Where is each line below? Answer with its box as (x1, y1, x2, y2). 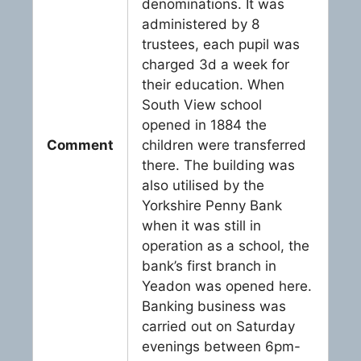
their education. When (142, 76, 284, 93)
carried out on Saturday (142, 317, 295, 334)
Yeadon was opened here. (142, 277, 312, 294)
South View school (142, 96, 262, 113)
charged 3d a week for (142, 56, 289, 73)
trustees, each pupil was (142, 35, 300, 52)
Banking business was (142, 297, 286, 314)
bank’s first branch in (142, 257, 276, 274)
